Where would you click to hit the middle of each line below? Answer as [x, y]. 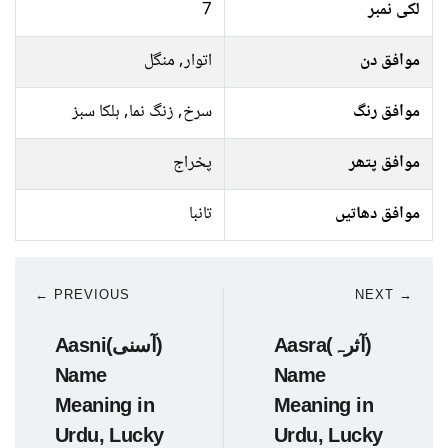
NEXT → [384, 294]
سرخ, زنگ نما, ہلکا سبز [142, 112]
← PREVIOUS [82, 294]
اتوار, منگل [178, 61]
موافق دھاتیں [377, 214]
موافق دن [390, 61]
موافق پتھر [384, 163]
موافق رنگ [386, 112]
